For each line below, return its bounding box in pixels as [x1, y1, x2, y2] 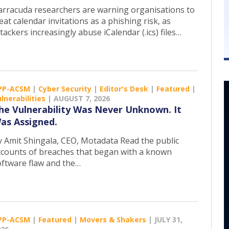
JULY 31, [154, 214, 182, 224]
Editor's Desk [100, 83, 148, 94]
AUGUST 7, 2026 [54, 93, 110, 103]
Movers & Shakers [80, 214, 146, 224]
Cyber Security [38, 83, 91, 94]
